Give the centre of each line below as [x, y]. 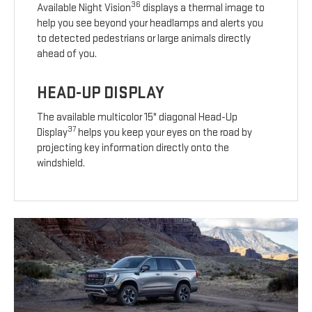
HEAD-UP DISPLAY [101, 93]
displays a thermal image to [203, 8]
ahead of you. [67, 54]
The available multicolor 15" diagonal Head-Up [138, 118]
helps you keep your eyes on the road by [164, 133]
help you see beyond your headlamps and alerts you [150, 24]
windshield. [61, 164]
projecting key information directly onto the [133, 148]
